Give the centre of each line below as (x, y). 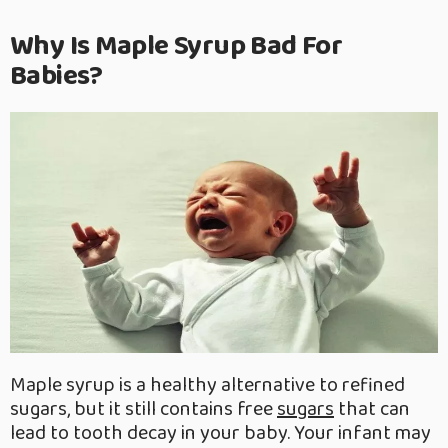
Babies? (56, 77)
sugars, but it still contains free (143, 409)
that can (372, 409)
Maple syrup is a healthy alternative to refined (207, 385)
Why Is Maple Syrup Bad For (176, 47)
